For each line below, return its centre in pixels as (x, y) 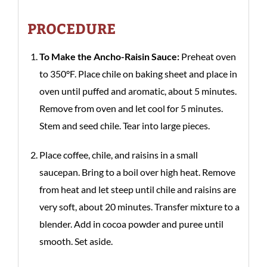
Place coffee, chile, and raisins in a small (119, 155)
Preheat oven (208, 56)
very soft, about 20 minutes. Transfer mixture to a (139, 207)
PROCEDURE (72, 28)
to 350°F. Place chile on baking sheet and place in (138, 74)
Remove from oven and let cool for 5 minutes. (131, 108)
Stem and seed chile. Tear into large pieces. (125, 125)
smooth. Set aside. (76, 241)
